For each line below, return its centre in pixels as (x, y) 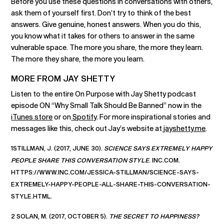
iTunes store (32, 117)
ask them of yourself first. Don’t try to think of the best (101, 13)
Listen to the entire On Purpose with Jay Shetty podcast (104, 94)
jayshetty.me (184, 128)
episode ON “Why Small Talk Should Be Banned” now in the (106, 105)
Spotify (84, 117)
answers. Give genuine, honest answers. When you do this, (106, 24)
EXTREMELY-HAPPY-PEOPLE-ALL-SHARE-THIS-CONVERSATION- (111, 184)
